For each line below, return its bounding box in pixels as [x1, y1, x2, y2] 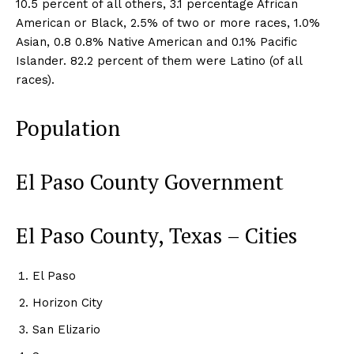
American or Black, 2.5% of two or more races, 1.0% [16, 15, 320, 30]
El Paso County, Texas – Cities [16, 220, 297, 250]
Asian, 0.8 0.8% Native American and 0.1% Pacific [16, 34, 297, 49]
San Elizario [32, 322, 100, 337]
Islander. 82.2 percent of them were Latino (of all [16, 53, 302, 68]
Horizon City [32, 295, 103, 310]
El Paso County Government [16, 167, 284, 196]
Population [16, 113, 120, 142]
